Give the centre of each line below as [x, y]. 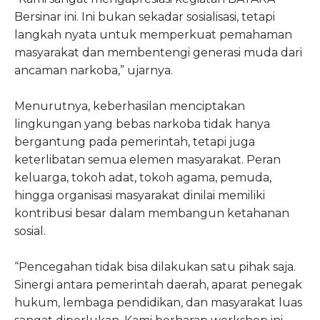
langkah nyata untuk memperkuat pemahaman [153, 34]
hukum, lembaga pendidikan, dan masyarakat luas [158, 302]
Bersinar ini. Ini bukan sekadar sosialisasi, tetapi [145, 16]
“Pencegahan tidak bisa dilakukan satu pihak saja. [155, 266]
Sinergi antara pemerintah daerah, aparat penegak [158, 284]
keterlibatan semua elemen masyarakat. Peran [147, 159]
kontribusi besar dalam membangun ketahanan [152, 213]
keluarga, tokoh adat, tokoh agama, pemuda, [143, 177]
